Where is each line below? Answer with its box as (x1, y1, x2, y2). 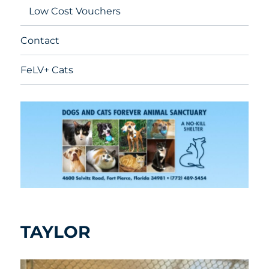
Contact (20, 34, 60, 46)
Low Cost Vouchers (29, 5, 121, 17)
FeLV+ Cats (20, 64, 74, 76)
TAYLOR (20, 222, 91, 243)
